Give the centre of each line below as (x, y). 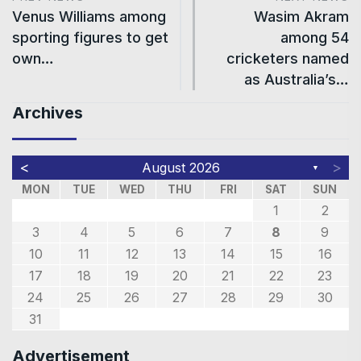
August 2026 (180, 167)
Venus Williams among (89, 16)
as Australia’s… (297, 79)
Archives (48, 112)
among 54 (315, 37)
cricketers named (288, 58)
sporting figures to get (90, 37)
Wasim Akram (301, 16)
